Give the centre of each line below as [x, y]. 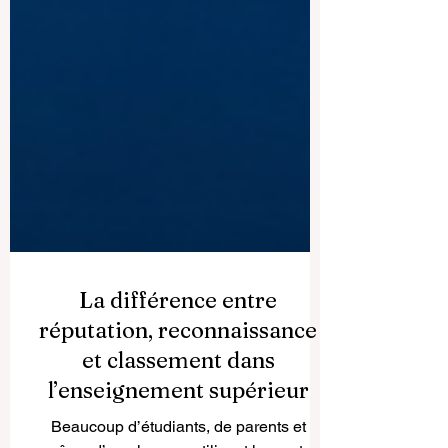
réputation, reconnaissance [178, 366]
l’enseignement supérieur [178, 426]
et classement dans [178, 396]
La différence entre [178, 336]
